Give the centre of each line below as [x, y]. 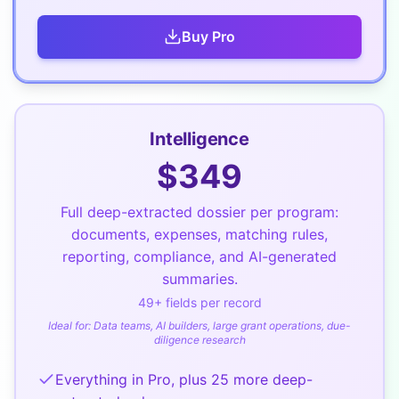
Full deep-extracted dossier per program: [199, 212]
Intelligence [199, 138]
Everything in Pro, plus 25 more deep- [184, 379]
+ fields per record [208, 302]
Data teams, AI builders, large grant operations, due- [222, 325]
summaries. [199, 278]
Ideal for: [71, 325]
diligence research [199, 339]
